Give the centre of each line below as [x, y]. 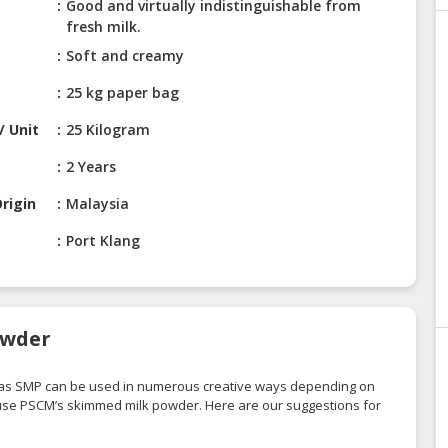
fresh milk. [104, 27]
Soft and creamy [125, 56]
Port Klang [103, 241]
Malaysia [98, 204]
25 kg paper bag [123, 93]
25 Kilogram [108, 130]
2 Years [91, 167]
